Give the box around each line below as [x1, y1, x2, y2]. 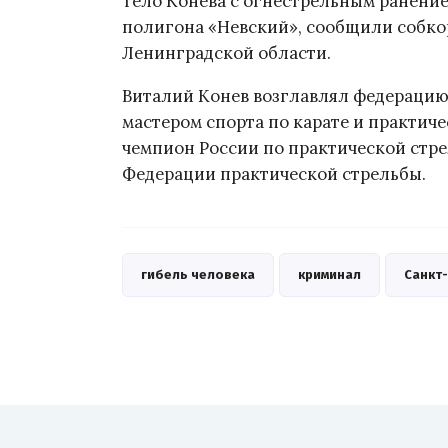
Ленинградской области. [122, 42, 331, 65]
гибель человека [141, 267, 255, 283]
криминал [298, 267, 361, 283]
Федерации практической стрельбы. [122, 163, 426, 186]
